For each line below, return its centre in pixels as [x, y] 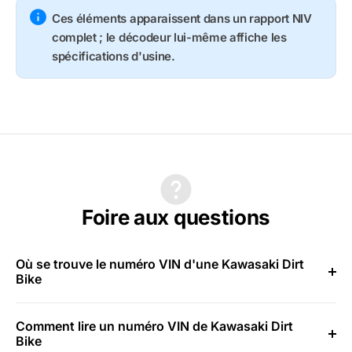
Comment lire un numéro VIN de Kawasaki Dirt [154, 326]
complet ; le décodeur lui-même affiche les [169, 37]
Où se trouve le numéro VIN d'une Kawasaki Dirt [160, 264]
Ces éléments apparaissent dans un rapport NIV [182, 18]
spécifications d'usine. [114, 56]
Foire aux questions [176, 217]
